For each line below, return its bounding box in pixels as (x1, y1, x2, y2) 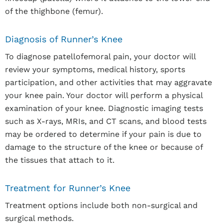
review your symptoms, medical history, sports (5, 65, 185, 74)
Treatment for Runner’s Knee (5, 183, 130, 193)
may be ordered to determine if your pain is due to (5, 129, 202, 139)
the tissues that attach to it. (5, 155, 114, 165)
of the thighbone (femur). (5, 6, 106, 16)
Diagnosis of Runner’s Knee (5, 34, 122, 44)
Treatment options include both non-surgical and (5, 201, 198, 210)
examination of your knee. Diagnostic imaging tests (5, 104, 203, 113)
